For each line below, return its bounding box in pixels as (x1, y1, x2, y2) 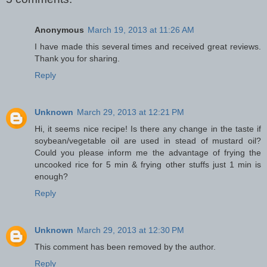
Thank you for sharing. (35, 54, 120, 64)
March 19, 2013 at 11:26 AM (88, 25, 194, 35)
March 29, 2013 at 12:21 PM (77, 107, 184, 117)
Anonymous (35, 25, 84, 35)
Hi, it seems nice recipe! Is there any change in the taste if (35, 124, 261, 134)
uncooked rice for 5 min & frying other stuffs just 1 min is (35, 160, 261, 170)
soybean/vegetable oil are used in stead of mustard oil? (35, 136, 261, 146)
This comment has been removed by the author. (35, 242, 216, 252)
